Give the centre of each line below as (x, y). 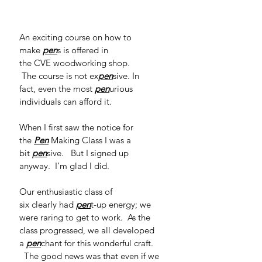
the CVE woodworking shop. (76, 63)
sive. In (127, 76)
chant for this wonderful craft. (98, 243)
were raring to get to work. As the (86, 217)
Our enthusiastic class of (67, 192)
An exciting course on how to (77, 37)
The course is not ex (59, 76)
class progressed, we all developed (88, 230)
